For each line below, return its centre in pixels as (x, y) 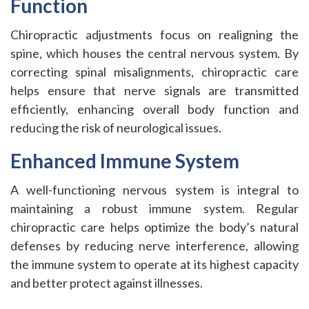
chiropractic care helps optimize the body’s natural (154, 227)
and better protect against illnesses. (107, 283)
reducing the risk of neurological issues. (116, 128)
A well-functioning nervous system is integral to (154, 190)
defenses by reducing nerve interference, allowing (154, 246)
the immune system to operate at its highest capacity (154, 264)
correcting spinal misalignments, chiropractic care (154, 72)
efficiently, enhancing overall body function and (154, 109)
